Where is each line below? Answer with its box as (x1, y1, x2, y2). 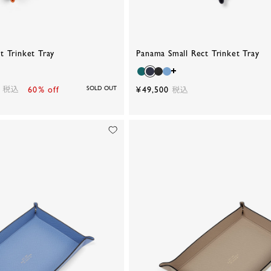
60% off (28, 84, 60, 94)
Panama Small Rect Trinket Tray (136, 48, 260, 58)
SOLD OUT (87, 84, 117, 91)
